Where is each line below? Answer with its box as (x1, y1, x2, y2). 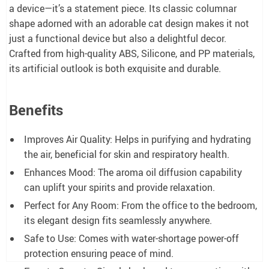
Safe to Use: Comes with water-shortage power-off (24, 231, 239, 245)
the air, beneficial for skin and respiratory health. (24, 147, 229, 161)
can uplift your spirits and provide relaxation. (24, 180, 215, 194)
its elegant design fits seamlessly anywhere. (24, 213, 212, 227)
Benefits (9, 100, 63, 119)
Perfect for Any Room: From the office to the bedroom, (24, 198, 257, 212)
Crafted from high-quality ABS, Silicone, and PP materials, (9, 46, 255, 60)
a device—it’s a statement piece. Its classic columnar (9, 1, 237, 15)
